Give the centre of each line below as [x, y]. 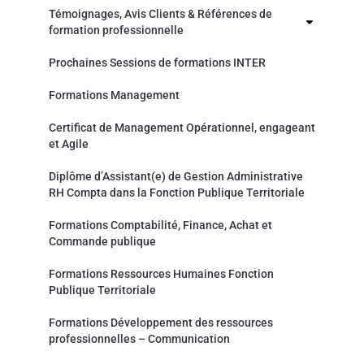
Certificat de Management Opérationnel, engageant [182, 127]
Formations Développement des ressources [161, 322]
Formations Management [114, 95]
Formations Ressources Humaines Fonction [161, 273]
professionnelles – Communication [139, 338]
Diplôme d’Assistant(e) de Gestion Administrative [176, 176]
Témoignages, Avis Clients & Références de [160, 13]
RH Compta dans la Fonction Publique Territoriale [177, 192]
